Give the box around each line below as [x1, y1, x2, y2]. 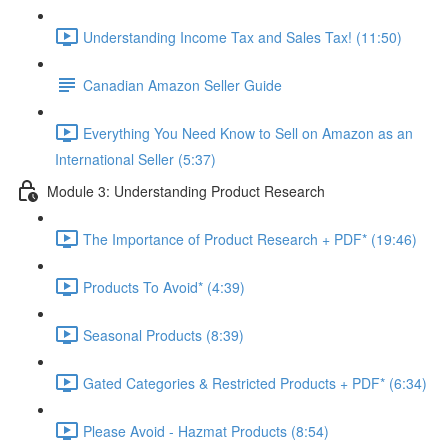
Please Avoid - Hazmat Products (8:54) [83, 420, 329, 441]
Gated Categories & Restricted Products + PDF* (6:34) [83, 372, 427, 393]
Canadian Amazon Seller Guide [83, 74, 282, 95]
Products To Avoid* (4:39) [83, 276, 245, 297]
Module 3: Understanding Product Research [47, 180, 325, 201]
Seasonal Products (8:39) [83, 324, 244, 345]
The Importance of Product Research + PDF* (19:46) [83, 228, 417, 249]
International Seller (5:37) [55, 149, 216, 169]
